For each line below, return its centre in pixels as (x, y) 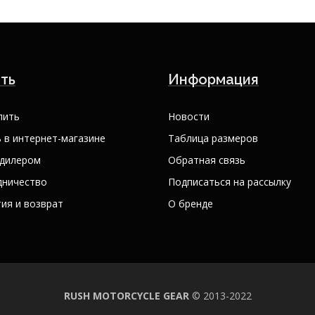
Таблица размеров (213, 139)
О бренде (191, 204)
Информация (213, 80)
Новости (189, 117)
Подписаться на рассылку (230, 182)
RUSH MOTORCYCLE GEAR (126, 296)
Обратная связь (207, 160)
